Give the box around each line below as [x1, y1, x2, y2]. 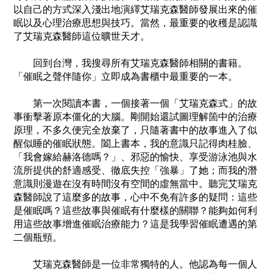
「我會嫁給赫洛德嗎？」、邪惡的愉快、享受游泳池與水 [13, 151, 257, 163]
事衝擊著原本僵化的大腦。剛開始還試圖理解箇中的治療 [13, 111, 257, 123]
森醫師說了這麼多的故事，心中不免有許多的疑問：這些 [13, 191, 257, 204]
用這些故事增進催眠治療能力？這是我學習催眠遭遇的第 [13, 218, 257, 230]
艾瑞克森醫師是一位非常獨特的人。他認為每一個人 [13, 258, 257, 271]
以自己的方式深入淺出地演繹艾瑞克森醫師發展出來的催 [13, 4, 257, 16]
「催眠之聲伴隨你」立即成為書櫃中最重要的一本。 [13, 71, 238, 83]
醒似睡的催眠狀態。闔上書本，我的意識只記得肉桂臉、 [13, 138, 257, 150]
